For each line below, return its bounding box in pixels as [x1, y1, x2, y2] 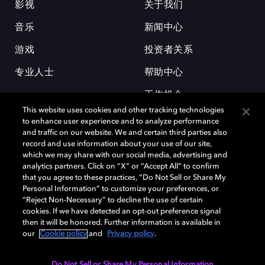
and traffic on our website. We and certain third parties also [22, 129, 228, 137]
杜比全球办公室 [20, 253, 72, 260]
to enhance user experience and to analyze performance [22, 118, 219, 125]
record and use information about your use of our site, [22, 140, 212, 148]
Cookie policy [40, 230, 88, 238]
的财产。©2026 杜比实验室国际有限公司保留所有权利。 [15, 189, 195, 196]
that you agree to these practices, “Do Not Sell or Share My [22, 174, 227, 182]
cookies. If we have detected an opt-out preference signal [22, 208, 221, 215]
